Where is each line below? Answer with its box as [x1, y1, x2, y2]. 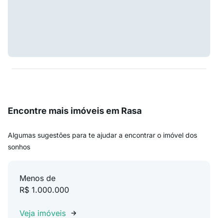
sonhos [8, 143, 30, 151]
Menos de [19, 173, 55, 183]
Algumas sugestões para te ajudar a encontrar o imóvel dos [8, 131, 197, 139]
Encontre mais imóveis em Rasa [8, 106, 142, 116]
